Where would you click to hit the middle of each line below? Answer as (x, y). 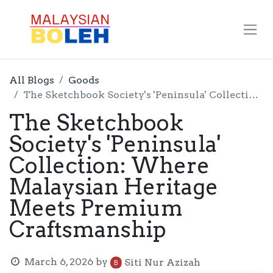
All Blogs (32, 80)
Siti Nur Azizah (162, 262)
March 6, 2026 (58, 262)
